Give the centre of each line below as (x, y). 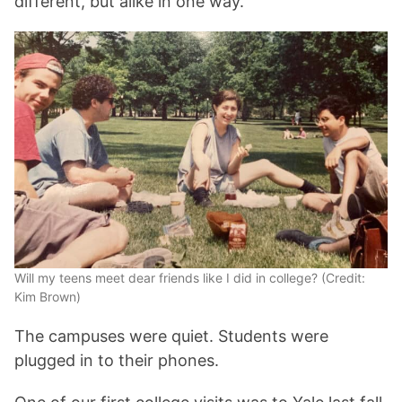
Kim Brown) (48, 297)
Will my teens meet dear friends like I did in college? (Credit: (190, 278)
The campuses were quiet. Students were (171, 336)
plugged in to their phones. (117, 360)
